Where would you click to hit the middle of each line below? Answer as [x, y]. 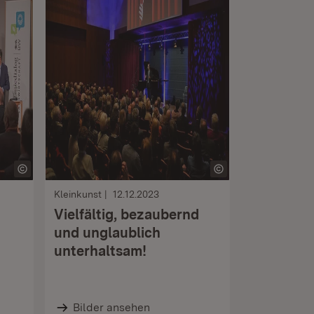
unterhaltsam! [100, 251]
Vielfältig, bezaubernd [127, 214]
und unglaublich [107, 233]
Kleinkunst [78, 194]
